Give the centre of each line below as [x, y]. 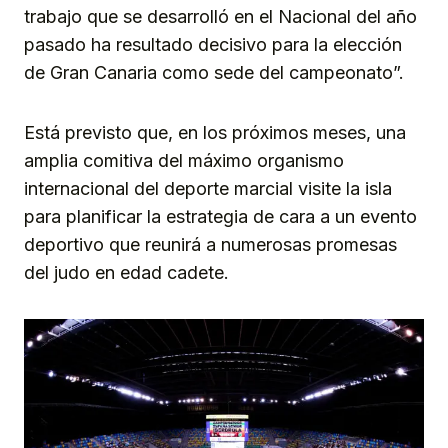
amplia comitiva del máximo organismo [184, 160]
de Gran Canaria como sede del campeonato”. [214, 72]
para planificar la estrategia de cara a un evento [220, 216]
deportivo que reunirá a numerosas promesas [210, 244]
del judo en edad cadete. [126, 272]
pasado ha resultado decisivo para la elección [213, 44]
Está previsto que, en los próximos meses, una [215, 132]
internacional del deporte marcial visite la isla [208, 188]
